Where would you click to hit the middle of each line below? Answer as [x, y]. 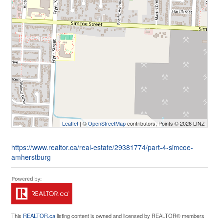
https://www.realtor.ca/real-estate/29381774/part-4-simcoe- [102, 147]
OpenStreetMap [107, 123]
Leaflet [70, 123]
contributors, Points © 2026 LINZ [165, 123]
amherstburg [31, 157]
